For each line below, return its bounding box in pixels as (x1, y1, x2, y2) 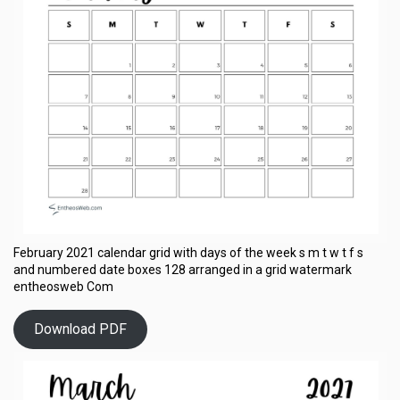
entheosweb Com (13, 279, 113, 294)
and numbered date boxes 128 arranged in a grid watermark (13, 262, 352, 277)
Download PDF (33, 321, 127, 338)
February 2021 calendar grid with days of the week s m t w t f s (13, 245, 363, 260)
